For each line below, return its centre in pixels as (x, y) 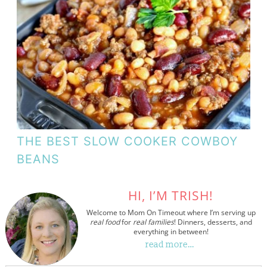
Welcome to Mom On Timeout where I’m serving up (171, 213)
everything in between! (171, 232)
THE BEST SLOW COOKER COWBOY (127, 141)
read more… (170, 245)
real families (153, 222)
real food (105, 222)
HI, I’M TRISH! (171, 196)
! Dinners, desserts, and (213, 222)
